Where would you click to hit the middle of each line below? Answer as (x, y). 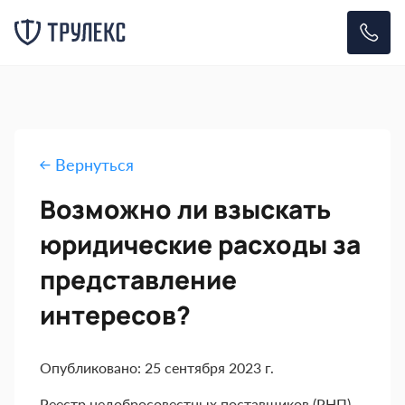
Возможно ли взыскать (185, 209)
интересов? (115, 315)
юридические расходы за (200, 244)
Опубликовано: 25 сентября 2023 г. (157, 367)
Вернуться (92, 165)
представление (138, 279)
